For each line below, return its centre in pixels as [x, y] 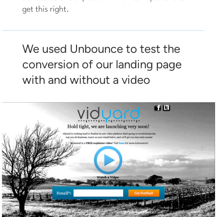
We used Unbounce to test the [101, 49]
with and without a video [86, 80]
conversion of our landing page [102, 64]
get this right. [46, 10]
